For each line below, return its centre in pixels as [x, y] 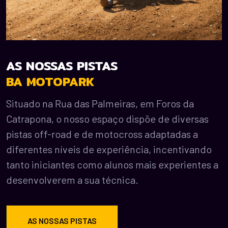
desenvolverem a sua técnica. [72, 180]
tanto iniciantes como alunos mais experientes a [112, 165]
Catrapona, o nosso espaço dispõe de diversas [107, 119]
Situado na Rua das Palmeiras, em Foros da [100, 104]
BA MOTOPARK [50, 82]
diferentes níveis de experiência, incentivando [109, 149]
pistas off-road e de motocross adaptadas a [102, 134]
